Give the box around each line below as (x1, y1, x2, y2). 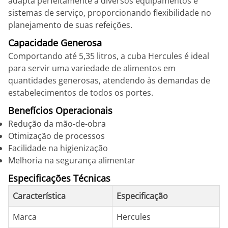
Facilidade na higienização (8, 142, 108, 154)
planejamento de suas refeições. (8, 19, 132, 31)
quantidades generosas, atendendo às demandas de (8, 75, 210, 86)
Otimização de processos (8, 130, 105, 141)
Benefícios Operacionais (8, 104, 112, 117)
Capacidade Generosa (8, 37, 102, 49)
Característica (13, 190, 66, 202)
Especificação (117, 190, 168, 202)
